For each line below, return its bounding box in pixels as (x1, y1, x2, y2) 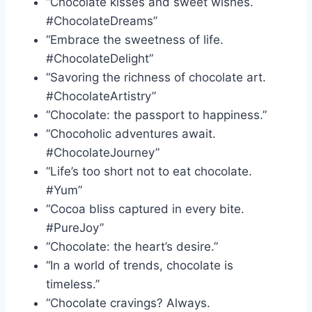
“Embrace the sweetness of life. (46, 32, 224, 47)
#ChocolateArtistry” (46, 88, 156, 103)
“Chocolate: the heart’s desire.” (46, 239, 218, 253)
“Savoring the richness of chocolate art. (46, 70, 266, 84)
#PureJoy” (46, 220, 104, 235)
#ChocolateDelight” (46, 51, 153, 65)
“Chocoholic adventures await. (46, 126, 216, 141)
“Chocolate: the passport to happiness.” (46, 107, 267, 122)
